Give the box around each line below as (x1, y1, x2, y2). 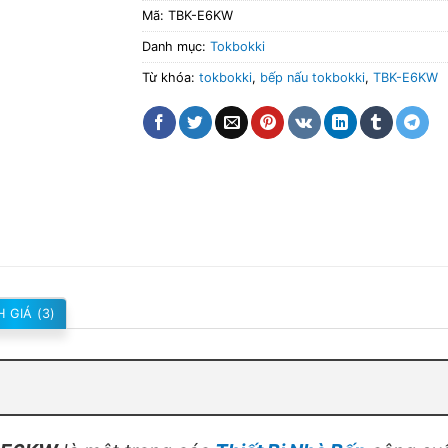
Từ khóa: (141, 69, 199, 85)
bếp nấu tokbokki (259, 69, 365, 85)
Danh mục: (141, 38, 210, 54)
